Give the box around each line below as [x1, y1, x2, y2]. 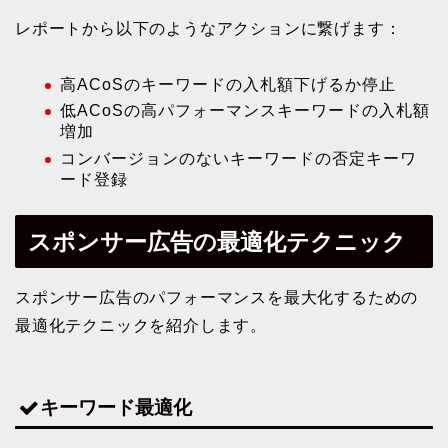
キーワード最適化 [40, 397, 192, 419]
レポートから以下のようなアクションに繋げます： [15, 19, 402, 37]
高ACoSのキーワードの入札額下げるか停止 [60, 75, 396, 93]
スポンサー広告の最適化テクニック [28, 228, 406, 255]
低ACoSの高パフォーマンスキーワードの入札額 [60, 102, 430, 120]
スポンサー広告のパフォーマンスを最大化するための [15, 288, 419, 306]
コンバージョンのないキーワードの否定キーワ [60, 149, 417, 167]
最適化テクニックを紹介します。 [15, 316, 268, 334]
